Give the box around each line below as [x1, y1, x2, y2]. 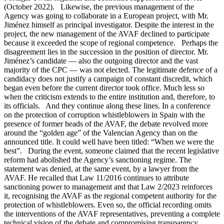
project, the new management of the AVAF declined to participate [4, 29, 209, 38]
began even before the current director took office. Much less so [4, 83, 204, 92]
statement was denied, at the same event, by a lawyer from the [4, 164, 198, 173]
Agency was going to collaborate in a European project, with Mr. [4, 11, 208, 20]
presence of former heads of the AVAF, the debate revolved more [4, 119, 208, 128]
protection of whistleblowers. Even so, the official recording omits [4, 200, 211, 209]
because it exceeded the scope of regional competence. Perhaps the [4, 38, 218, 47]
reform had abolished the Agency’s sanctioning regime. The [4, 155, 191, 164]
